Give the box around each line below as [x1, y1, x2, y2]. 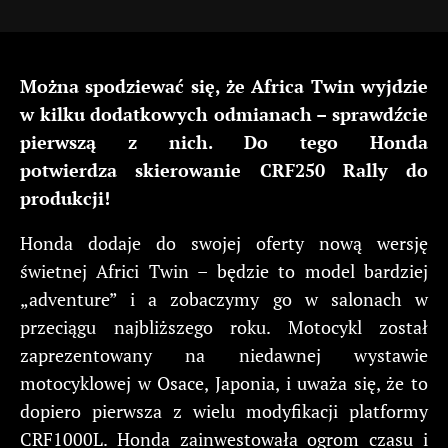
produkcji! [20, 185, 110, 210]
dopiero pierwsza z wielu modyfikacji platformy [20, 398, 428, 423]
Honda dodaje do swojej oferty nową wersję [20, 230, 428, 255]
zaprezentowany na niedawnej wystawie [20, 342, 428, 367]
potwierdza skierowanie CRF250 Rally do [20, 157, 428, 182]
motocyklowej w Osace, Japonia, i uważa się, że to [20, 370, 428, 395]
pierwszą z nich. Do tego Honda [20, 129, 428, 154]
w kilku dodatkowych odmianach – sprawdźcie [20, 101, 428, 126]
